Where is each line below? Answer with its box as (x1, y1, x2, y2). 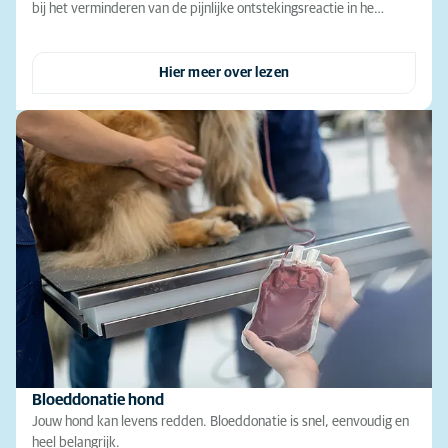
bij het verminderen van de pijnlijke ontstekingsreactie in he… (32, 2, 384, 17)
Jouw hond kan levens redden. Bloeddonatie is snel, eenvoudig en (32, 414, 409, 429)
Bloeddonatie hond (32, 391, 164, 408)
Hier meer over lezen (158, 66, 290, 81)
